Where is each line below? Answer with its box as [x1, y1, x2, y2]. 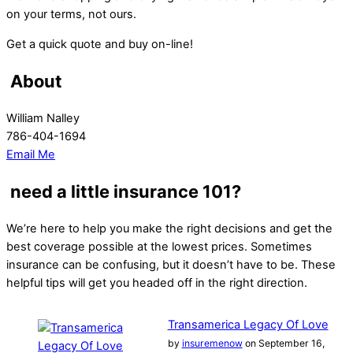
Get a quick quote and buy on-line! [6, 36, 193, 51]
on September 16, [242, 336, 325, 349]
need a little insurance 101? [10, 181, 241, 203]
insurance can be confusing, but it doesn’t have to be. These [6, 258, 336, 273]
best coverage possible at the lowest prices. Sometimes [6, 240, 312, 255]
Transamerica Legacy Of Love [167, 317, 329, 332]
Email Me [6, 147, 55, 162]
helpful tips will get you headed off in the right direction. [6, 276, 310, 291]
